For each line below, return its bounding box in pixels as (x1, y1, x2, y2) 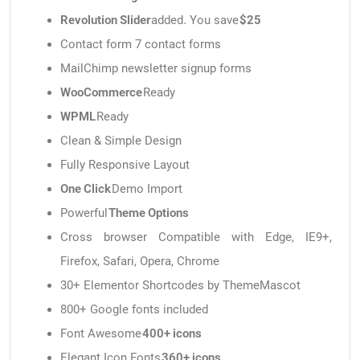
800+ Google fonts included (60, 301, 208, 318)
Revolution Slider (60, 12, 150, 29)
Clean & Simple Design (60, 133, 182, 149)
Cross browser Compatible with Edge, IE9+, (60, 229, 332, 246)
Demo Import (111, 181, 182, 198)
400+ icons (142, 325, 202, 342)
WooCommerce (60, 84, 142, 101)
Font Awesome (60, 325, 142, 342)
